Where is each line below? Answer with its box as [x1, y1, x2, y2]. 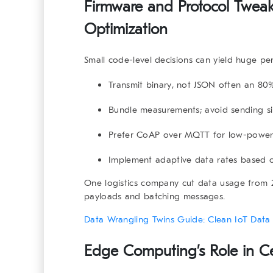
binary [146, 79, 172, 91]
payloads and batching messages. [84, 191, 225, 202]
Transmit [108, 79, 146, 91]
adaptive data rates [155, 154, 238, 166]
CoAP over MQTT [136, 129, 210, 141]
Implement [108, 154, 155, 166]
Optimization [84, 20, 168, 39]
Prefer [108, 129, 137, 141]
